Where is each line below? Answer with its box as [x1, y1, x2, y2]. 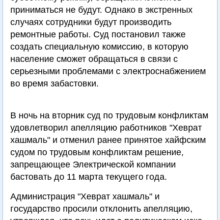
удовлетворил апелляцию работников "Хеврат [10, 123, 202, 133]
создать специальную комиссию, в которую [10, 42, 189, 52]
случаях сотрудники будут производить [10, 17, 171, 27]
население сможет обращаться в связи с [10, 54, 178, 64]
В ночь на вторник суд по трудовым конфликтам [10, 110, 208, 120]
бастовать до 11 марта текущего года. [10, 172, 167, 182]
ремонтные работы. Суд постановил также [10, 29, 186, 39]
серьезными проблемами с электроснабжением [10, 66, 206, 76]
